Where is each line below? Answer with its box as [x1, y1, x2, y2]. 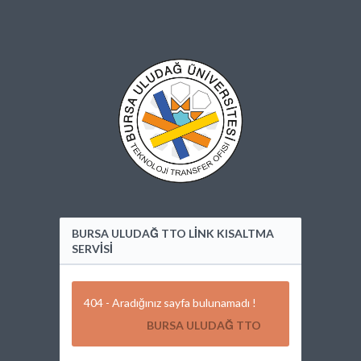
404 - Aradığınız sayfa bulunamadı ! [84, 296, 256, 309]
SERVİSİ [72, 242, 113, 255]
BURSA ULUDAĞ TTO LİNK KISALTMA [72, 226, 274, 240]
